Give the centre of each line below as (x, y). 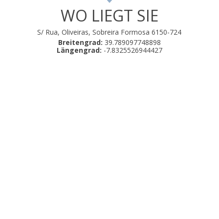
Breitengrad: (80, 43)
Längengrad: (79, 50)
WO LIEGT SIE (109, 16)
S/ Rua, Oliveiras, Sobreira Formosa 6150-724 (109, 32)
